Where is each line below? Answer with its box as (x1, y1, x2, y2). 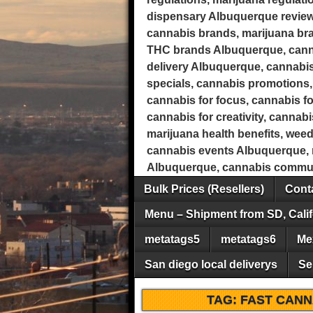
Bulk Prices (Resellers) (144, 183, 264, 195)
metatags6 (221, 233, 276, 245)
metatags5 (145, 233, 200, 245)
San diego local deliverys (145, 259, 277, 270)
